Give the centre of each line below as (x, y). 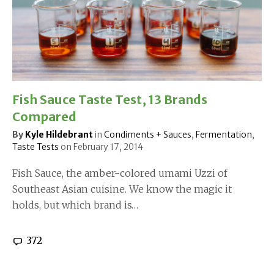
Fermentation (224, 135)
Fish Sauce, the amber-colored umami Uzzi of (120, 173)
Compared (44, 117)
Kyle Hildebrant (59, 135)
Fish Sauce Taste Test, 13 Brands (110, 100)
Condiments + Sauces (148, 135)
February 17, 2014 (108, 147)
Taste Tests (35, 147)
